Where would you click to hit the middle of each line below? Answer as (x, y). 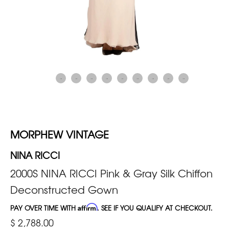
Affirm (87, 207)
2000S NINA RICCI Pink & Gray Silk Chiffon (111, 173)
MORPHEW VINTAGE (60, 134)
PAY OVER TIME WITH (44, 208)
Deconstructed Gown (64, 189)
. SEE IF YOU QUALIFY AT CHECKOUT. (155, 208)
